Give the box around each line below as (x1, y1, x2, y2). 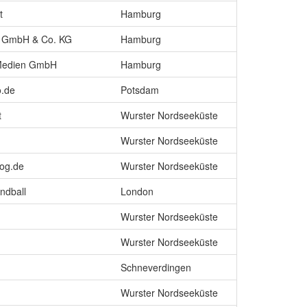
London (121, 184, 153, 198)
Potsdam (121, 83, 159, 97)
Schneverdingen (121, 260, 191, 274)
